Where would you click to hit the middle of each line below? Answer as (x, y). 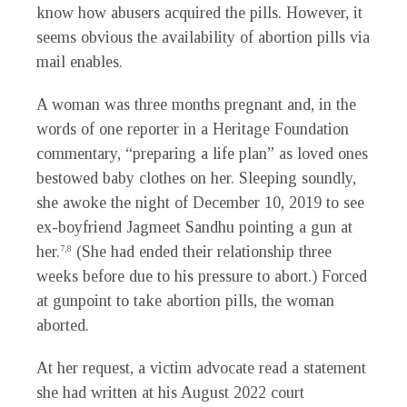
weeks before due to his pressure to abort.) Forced (202, 277)
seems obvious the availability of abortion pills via (203, 38)
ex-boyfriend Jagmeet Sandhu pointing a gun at (194, 228)
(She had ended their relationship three (202, 252)
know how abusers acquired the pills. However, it (199, 13)
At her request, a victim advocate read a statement (201, 368)
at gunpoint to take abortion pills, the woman (185, 301)
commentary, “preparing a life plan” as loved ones (202, 154)
